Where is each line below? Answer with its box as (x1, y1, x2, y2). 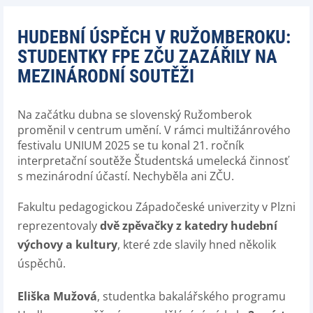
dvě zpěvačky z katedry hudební (100, 218, 277, 234)
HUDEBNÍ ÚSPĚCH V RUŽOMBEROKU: (17, 27, 291, 48)
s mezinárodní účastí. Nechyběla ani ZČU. (17, 168, 234, 184)
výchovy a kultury (17, 237, 117, 253)
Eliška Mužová (17, 289, 97, 305)
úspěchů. (17, 256, 66, 272)
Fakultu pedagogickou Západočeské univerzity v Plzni (17, 199, 296, 215)
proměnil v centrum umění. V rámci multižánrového (17, 122, 291, 138)
